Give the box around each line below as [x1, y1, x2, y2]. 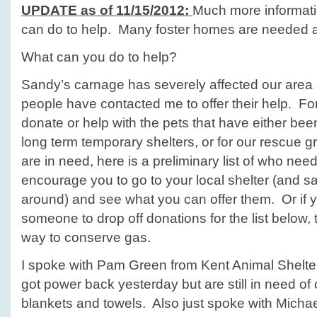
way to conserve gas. [21, 230, 151, 245]
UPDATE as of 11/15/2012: [21, 3, 192, 18]
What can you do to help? [21, 50, 177, 64]
